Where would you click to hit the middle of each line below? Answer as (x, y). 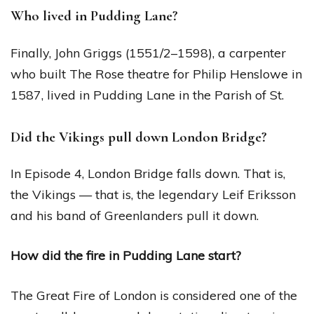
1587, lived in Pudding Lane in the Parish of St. (147, 95)
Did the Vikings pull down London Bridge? (139, 137)
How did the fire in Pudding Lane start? (126, 256)
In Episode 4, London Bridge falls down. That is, (148, 174)
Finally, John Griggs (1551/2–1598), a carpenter (148, 53)
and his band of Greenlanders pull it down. (135, 216)
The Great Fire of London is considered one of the (154, 296)
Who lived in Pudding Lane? (94, 15)
